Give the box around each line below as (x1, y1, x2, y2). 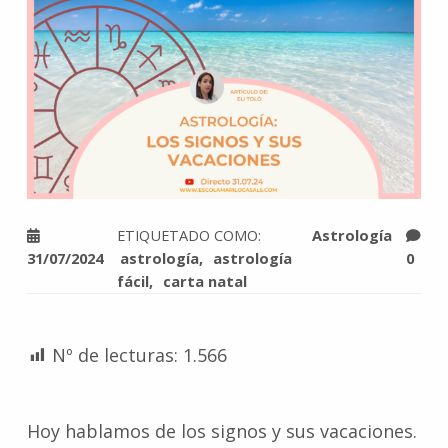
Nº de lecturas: (51, 343, 178, 367)
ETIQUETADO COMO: (117, 224, 262, 245)
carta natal (162, 270, 247, 291)
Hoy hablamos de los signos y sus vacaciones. (26, 419, 417, 444)
